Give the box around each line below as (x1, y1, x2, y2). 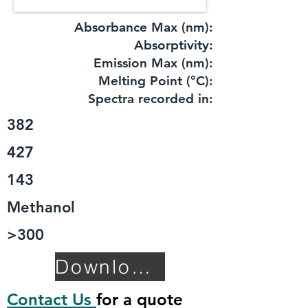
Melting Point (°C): (98, 73, 213, 89)
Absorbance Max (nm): (74, 19, 213, 35)
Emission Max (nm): (93, 55, 213, 71)
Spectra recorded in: (88, 91, 213, 107)
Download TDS (131, 255, 151, 278)
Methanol (7, 198, 75, 217)
